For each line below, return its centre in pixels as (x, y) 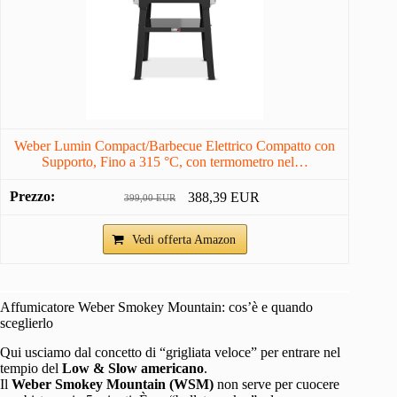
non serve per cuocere (276, 385)
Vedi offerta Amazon (183, 240)
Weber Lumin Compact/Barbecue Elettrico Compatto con (175, 145)
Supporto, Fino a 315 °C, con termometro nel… (175, 161)
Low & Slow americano (133, 369)
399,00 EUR (150, 198)
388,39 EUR (224, 198)
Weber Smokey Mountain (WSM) (113, 385)
